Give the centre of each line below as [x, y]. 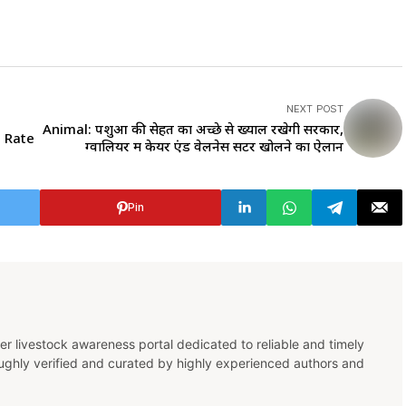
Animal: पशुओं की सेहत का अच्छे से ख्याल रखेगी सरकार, [193, 129]
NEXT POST [315, 109]
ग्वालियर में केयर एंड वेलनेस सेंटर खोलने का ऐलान [214, 146]
